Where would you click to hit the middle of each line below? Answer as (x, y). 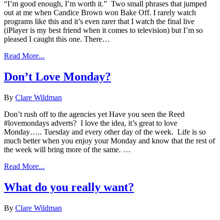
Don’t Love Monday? (57, 77)
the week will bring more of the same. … (67, 150)
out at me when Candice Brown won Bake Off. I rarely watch (100, 13)
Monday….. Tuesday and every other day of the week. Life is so (105, 132)
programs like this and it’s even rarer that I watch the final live (99, 22)
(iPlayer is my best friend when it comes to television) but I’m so (103, 30)
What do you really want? (69, 187)
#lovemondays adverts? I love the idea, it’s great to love (91, 123)
